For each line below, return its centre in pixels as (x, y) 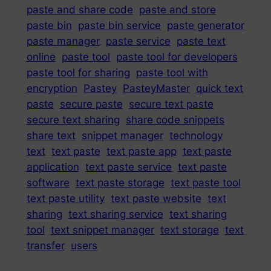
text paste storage (120, 183)
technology (196, 136)
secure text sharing (73, 120)
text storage (189, 230)
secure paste (91, 104)
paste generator (205, 26)
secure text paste (171, 104)
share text (51, 136)
